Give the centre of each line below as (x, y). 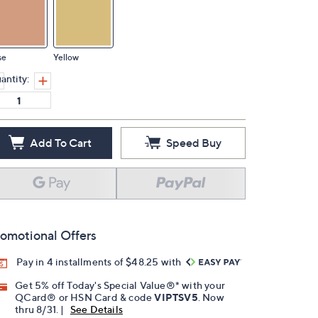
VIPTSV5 (176, 297)
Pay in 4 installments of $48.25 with (100, 262)
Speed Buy (194, 143)
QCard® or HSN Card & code (85, 297)
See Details (97, 309)
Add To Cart (60, 143)
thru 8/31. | (41, 309)
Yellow (66, 57)
